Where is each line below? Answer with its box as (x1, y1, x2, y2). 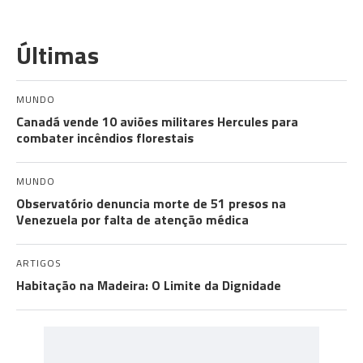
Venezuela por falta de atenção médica (16, 210, 249, 230)
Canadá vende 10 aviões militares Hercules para (16, 112, 298, 132)
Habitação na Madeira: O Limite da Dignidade (16, 275, 281, 296)
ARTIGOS (16, 255, 62, 271)
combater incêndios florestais (16, 128, 194, 148)
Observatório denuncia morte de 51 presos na (16, 194, 286, 214)
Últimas (16, 36, 99, 75)
